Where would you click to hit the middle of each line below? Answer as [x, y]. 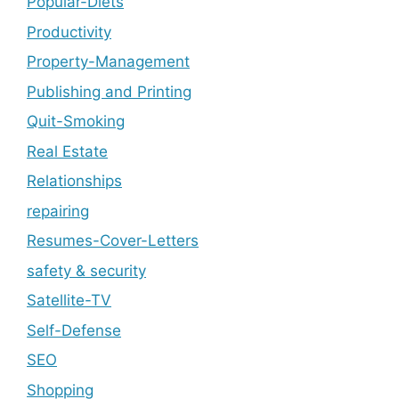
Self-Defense [74, 330]
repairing [58, 211]
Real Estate [67, 151]
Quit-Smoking [76, 121]
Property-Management [108, 61]
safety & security [86, 270]
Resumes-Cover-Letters [113, 240]
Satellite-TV [69, 300]
